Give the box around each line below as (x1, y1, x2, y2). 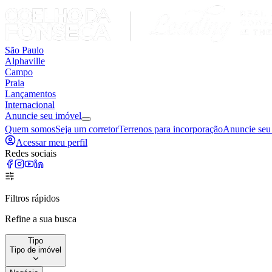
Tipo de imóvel (10, 245, 61, 255)
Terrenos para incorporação (118, 124, 223, 135)
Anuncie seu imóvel (5, 110, 81, 121)
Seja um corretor (55, 124, 118, 135)
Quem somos (5, 124, 55, 135)
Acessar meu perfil (16, 137, 87, 148)
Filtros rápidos (5, 193, 59, 204)
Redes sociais (5, 148, 56, 159)
